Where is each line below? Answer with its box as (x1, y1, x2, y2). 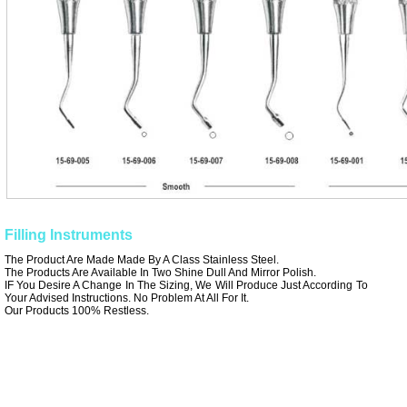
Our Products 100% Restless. (4, 304, 149, 317)
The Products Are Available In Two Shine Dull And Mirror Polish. (4, 266, 316, 279)
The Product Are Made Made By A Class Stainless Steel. (4, 253, 279, 266)
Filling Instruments (4, 227, 133, 243)
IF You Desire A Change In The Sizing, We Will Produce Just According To (4, 279, 368, 292)
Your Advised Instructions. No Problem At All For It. (4, 292, 249, 304)
